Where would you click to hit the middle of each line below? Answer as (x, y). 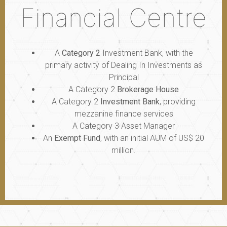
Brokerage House (148, 89)
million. (124, 150)
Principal (124, 77)
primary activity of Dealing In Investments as (124, 65)
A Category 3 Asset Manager (124, 126)
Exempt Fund (77, 138)
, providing (178, 101)
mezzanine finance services (124, 113)
